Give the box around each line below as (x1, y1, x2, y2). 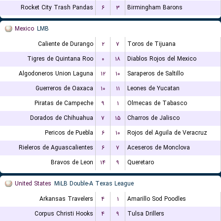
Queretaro (127, 158, 154, 167)
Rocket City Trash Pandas (21, 3, 93, 12)
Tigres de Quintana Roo (27, 54, 93, 64)
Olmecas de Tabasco (127, 99, 187, 108)
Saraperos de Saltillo (127, 69, 184, 78)
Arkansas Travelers (39, 194, 93, 204)
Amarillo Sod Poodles (127, 194, 186, 204)
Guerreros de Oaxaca (36, 84, 93, 93)
